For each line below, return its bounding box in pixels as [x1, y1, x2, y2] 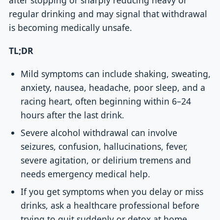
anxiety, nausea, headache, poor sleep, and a [21, 82, 206, 94]
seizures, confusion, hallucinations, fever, [21, 140, 188, 153]
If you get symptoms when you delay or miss [21, 186, 204, 198]
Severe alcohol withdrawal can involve [21, 127, 178, 139]
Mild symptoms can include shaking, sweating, [21, 68, 211, 80]
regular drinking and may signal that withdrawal [8, 7, 207, 20]
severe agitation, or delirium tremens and [21, 154, 192, 166]
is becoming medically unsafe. [8, 21, 132, 33]
